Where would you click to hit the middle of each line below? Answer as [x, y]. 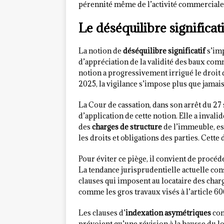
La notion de [101, 51]
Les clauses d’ [102, 213]
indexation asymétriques [168, 213]
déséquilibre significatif [164, 51]
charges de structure [127, 127]
